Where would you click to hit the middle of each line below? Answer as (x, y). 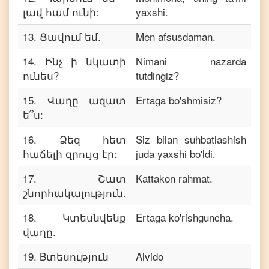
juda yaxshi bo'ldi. (176, 153)
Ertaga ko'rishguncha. (185, 217)
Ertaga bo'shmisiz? (179, 100)
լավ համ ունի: (61, 12)
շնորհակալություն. (74, 192)
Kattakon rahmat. (174, 178)
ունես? (41, 75)
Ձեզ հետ (92, 139)
